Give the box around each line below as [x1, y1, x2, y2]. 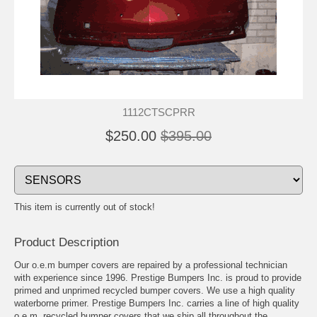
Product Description [14, 235, 119, 249]
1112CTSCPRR [122, 105, 195, 118]
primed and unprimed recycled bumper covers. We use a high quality [14, 284, 295, 296]
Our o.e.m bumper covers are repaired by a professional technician [14, 259, 287, 270]
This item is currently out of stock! [14, 201, 155, 212]
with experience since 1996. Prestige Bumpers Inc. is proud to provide [14, 272, 301, 283]
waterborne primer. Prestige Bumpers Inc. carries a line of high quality [14, 297, 299, 309]
